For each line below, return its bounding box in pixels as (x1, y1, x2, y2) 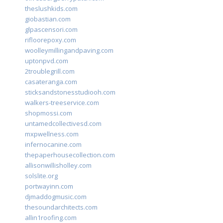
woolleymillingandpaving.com (25, 46, 113, 55)
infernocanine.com (25, 140, 82, 149)
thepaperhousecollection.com (25, 150, 115, 160)
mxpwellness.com (25, 129, 79, 139)
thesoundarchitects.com (25, 203, 98, 212)
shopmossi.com (25, 109, 72, 118)
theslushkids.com (25, 4, 78, 13)
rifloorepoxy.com (25, 35, 76, 45)
